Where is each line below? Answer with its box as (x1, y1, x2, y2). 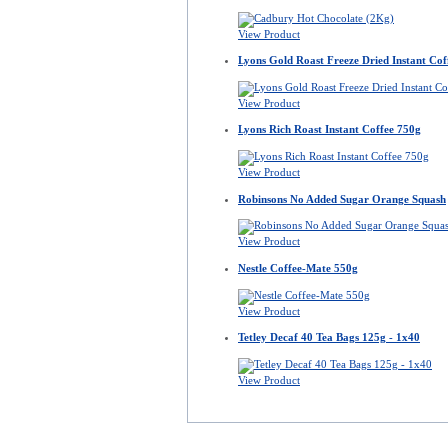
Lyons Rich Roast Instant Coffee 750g (238, 123, 421, 136)
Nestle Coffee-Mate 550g (238, 261, 358, 274)
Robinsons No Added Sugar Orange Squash (238, 192, 446, 205)
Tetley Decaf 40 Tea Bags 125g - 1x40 (238, 331, 420, 344)
